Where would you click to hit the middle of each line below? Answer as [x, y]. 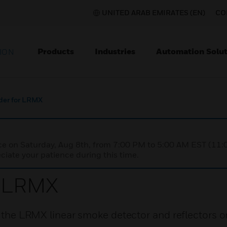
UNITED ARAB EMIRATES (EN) [154, 12]
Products [56, 51]
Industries [115, 51]
